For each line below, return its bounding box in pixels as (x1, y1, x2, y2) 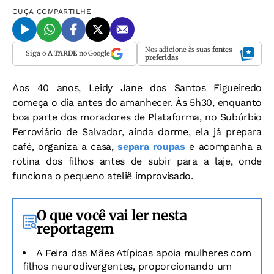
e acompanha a (185, 140, 262, 152)
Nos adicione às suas (145, 45, 212, 54)
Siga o (26, 49, 48, 58)
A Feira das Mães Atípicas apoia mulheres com (36, 246, 251, 259)
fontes (212, 45, 233, 54)
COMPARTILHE (37, 7, 92, 16)
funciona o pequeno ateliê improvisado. (12, 169, 193, 182)
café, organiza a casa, (12, 140, 118, 152)
